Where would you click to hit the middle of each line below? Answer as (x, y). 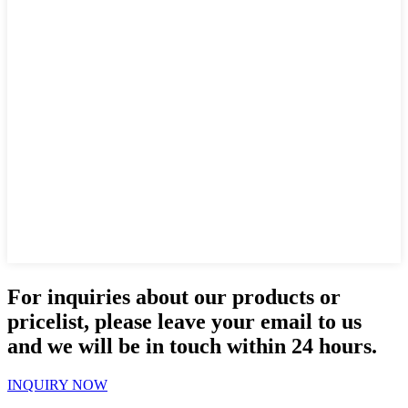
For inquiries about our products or (174, 296)
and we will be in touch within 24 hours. (192, 346)
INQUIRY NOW (57, 384)
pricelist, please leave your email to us (184, 321)
